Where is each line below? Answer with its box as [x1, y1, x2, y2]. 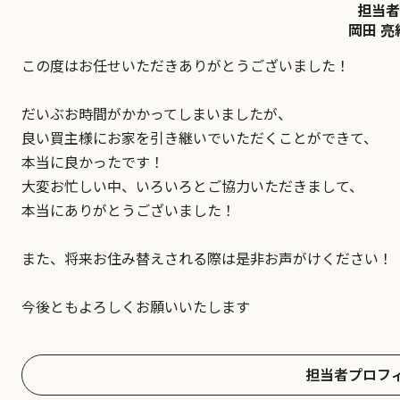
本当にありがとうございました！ [21, 198, 236, 221]
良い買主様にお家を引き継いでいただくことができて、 [21, 126, 378, 148]
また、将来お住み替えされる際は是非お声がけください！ [21, 246, 393, 269]
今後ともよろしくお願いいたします [21, 295, 250, 317]
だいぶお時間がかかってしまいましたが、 [21, 102, 292, 124]
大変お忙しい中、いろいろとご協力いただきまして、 [21, 174, 363, 196]
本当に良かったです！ [21, 150, 164, 172]
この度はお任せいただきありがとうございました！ [21, 54, 350, 76]
